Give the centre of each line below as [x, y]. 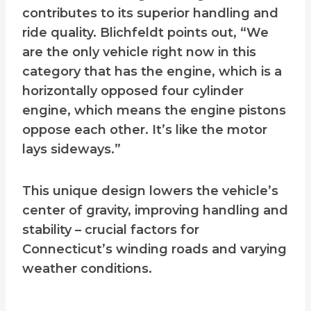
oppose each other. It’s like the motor [145, 130]
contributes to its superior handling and [150, 14]
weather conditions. [87, 269]
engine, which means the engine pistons [154, 111]
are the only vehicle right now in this [139, 52]
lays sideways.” [72, 150]
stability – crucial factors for [111, 230]
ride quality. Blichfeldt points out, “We [145, 33]
